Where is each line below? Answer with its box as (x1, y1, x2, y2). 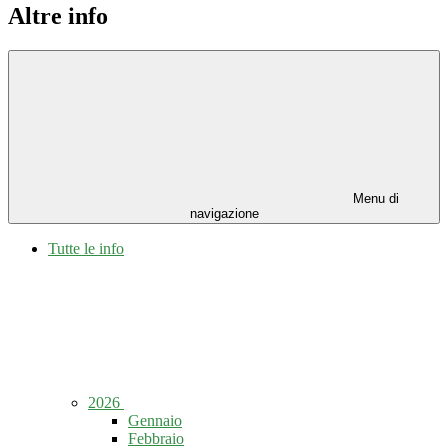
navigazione (189, 206, 259, 222)
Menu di (349, 191, 399, 207)
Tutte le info (48, 240, 124, 258)
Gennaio (128, 412, 182, 430)
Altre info (8, 3, 108, 30)
